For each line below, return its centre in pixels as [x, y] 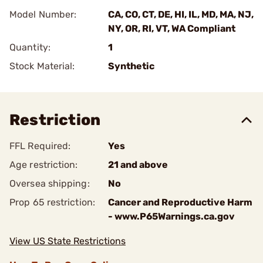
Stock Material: [42, 66]
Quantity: [30, 47]
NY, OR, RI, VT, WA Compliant [172, 28]
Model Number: [43, 14]
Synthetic [131, 66]
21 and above [138, 165]
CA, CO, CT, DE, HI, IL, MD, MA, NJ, [181, 14]
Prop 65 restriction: [52, 202]
